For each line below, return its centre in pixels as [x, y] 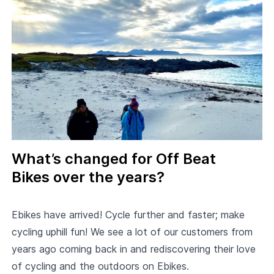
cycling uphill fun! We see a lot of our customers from [132, 231]
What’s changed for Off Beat [113, 158]
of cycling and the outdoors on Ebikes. [100, 266]
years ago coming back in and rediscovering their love [133, 249]
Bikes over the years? [88, 177]
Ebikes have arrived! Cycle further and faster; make [128, 214]
